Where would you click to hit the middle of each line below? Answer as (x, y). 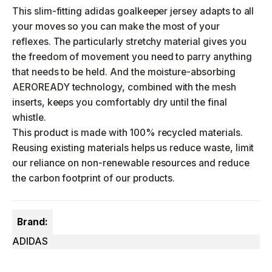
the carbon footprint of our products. (94, 178)
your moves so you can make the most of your (116, 26)
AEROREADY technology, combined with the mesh (124, 87)
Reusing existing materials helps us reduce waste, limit (133, 148)
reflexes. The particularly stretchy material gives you (129, 42)
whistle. (29, 117)
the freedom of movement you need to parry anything (132, 57)
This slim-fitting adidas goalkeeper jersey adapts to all (133, 11)
